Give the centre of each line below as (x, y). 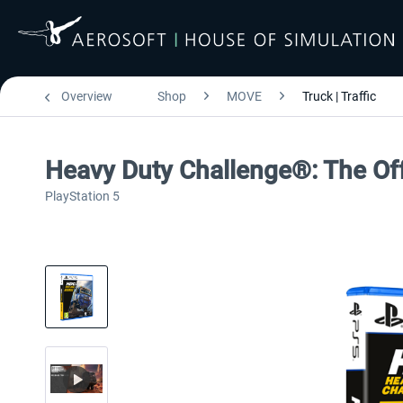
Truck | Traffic (339, 96)
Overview (87, 96)
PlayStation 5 (82, 196)
